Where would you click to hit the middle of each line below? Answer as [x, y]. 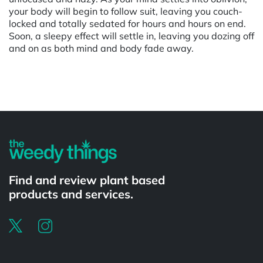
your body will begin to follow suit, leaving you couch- [126, 11]
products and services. [71, 194]
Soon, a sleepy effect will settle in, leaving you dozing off [131, 36]
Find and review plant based [87, 180]
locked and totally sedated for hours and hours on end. [127, 23]
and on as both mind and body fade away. [101, 48]
